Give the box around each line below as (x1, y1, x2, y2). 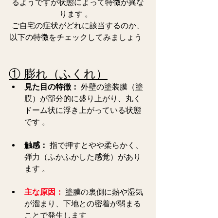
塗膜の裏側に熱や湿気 (63, 187, 143, 197)
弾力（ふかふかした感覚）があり (24, 152, 141, 162)
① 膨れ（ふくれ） (9, 67, 108, 81)
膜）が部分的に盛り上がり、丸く (24, 94, 141, 104)
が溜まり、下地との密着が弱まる (24, 199, 141, 209)
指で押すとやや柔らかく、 (48, 141, 143, 150)
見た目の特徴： (24, 82, 79, 92)
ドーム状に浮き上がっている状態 (24, 106, 141, 115)
